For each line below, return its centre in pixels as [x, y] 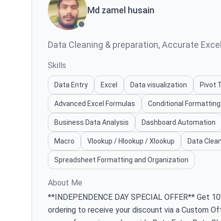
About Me [65, 183]
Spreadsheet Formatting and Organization [121, 160]
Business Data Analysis [92, 123]
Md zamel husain [121, 10]
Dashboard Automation [179, 123]
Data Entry [71, 85]
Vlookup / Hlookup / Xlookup [131, 141]
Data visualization [159, 85]
